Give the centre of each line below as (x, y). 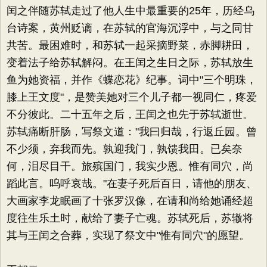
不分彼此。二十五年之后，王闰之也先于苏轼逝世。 (130, 114)
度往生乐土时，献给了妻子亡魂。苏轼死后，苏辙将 (130, 218)
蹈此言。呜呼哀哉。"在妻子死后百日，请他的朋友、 (132, 184)
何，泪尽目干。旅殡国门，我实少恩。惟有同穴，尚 (130, 166)
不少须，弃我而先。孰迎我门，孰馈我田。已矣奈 (125, 149)
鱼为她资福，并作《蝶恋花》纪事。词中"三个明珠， (132, 80)
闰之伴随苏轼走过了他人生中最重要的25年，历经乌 (131, 11)
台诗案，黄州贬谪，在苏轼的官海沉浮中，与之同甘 (130, 28)
